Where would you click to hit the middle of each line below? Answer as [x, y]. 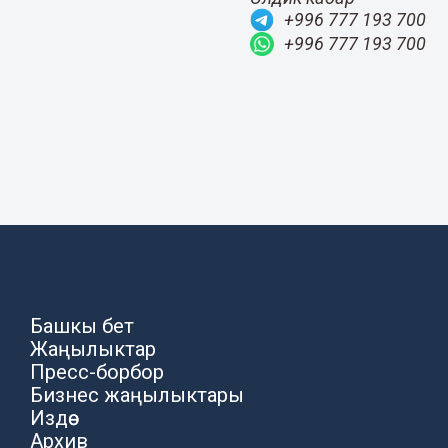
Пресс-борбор [97, 371]
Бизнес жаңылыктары [137, 394]
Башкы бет [82, 325]
